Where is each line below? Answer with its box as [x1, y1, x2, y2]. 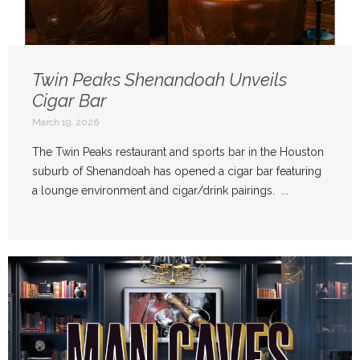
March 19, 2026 [32, 117, 99, 129]
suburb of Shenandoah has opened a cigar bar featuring [32, 165, 321, 178]
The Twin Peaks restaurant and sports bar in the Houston [32, 145, 324, 159]
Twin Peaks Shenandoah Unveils [32, 69, 287, 91]
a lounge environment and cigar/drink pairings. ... [32, 184, 288, 198]
